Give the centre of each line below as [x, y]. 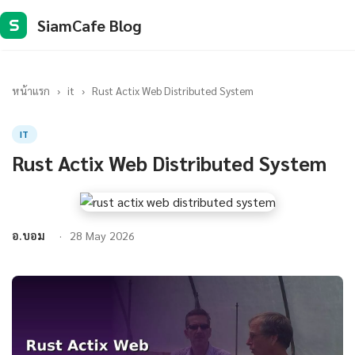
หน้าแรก [31, 90]
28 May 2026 [102, 235]
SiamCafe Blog [90, 25]
